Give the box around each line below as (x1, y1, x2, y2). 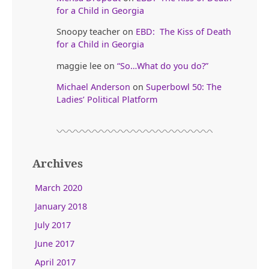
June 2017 (35, 237, 75, 249)
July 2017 (35, 219, 71, 231)
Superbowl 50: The (146, 81, 222, 93)
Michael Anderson (56, 81, 130, 93)
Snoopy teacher (56, 26, 120, 38)
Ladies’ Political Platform (56, 94, 157, 106)
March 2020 (35, 181, 83, 193)
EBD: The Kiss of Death (136, 26, 231, 38)
